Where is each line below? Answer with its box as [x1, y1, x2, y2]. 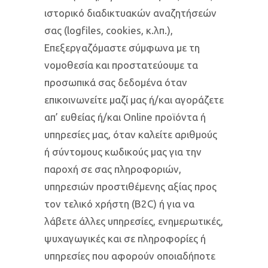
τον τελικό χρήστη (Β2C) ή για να [44, 198, 194, 209]
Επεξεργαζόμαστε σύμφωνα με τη [44, 42, 200, 53]
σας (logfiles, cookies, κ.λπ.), [44, 25, 173, 36]
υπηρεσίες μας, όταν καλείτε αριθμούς [44, 129, 217, 140]
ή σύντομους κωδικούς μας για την [44, 146, 202, 157]
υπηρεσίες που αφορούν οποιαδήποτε [44, 250, 215, 261]
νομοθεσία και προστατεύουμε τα [44, 59, 198, 71]
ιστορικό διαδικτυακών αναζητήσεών [44, 7, 217, 19]
